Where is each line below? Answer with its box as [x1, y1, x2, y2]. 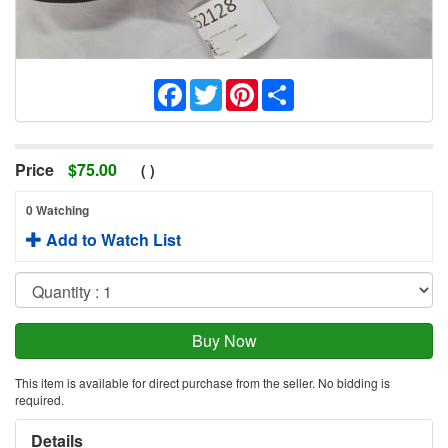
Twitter [222, 75, 268, 99]
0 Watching [26, 201, 89, 220]
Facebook [186, 75, 256, 99]
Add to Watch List [42, 228, 181, 252]
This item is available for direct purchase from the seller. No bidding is [15, 374, 390, 392]
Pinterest [258, 75, 321, 99]
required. [15, 391, 64, 409]
